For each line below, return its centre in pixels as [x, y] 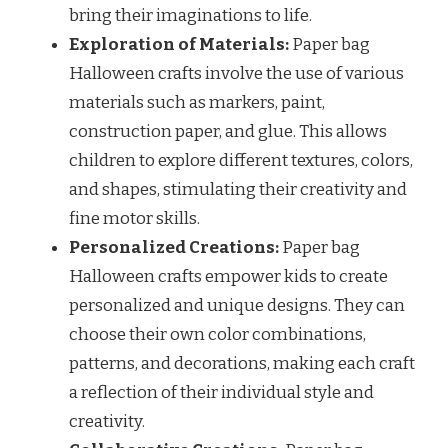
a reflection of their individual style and [221, 392]
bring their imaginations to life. [190, 15]
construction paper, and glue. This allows [228, 131]
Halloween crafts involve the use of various [236, 73]
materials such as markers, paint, [197, 102]
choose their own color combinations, [217, 334]
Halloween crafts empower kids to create [228, 276]
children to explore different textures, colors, [241, 160]
